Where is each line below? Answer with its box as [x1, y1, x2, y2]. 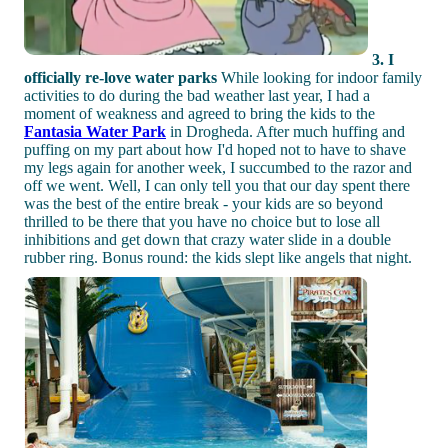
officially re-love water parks [24, 68, 217, 86]
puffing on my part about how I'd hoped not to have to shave [24, 140, 406, 158]
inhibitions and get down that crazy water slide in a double [24, 230, 391, 248]
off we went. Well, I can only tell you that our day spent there [24, 176, 410, 194]
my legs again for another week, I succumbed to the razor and [24, 158, 412, 176]
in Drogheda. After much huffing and [166, 122, 405, 140]
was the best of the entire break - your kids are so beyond [24, 194, 383, 212]
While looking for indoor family [217, 68, 422, 86]
